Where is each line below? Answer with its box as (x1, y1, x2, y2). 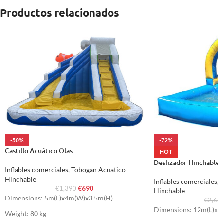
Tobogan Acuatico (71, 165, 126, 174)
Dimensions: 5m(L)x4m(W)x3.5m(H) (5, 193, 113, 202)
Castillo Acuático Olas (5, 145, 73, 155)
